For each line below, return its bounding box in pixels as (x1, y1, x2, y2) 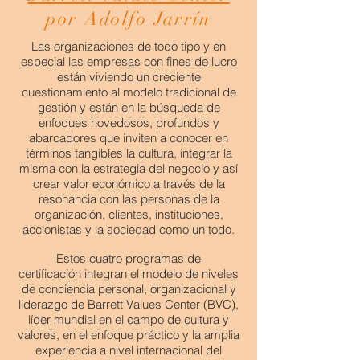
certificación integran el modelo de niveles (18, 266, 239, 281)
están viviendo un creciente (56, 69, 201, 84)
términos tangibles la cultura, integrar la (25, 145, 232, 161)
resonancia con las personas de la (38, 191, 219, 207)
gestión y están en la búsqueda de (37, 100, 220, 115)
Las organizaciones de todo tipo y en (31, 39, 226, 54)
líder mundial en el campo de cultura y (28, 312, 229, 327)
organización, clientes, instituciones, (34, 207, 223, 222)
